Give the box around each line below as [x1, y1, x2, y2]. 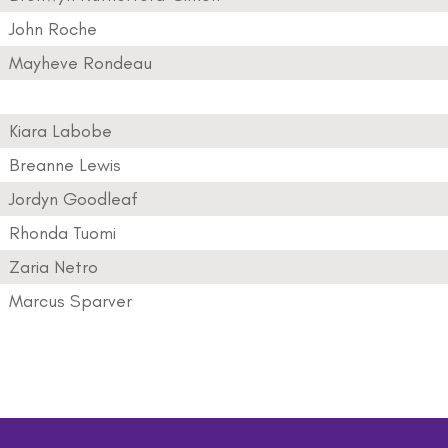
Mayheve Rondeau [9, 52, 152, 74]
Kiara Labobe [9, 120, 112, 142]
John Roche [9, 18, 97, 40]
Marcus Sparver [9, 290, 132, 312]
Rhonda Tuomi [9, 222, 116, 244]
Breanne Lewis [9, 154, 121, 176]
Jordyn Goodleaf [9, 188, 138, 210]
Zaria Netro [9, 256, 98, 278]
